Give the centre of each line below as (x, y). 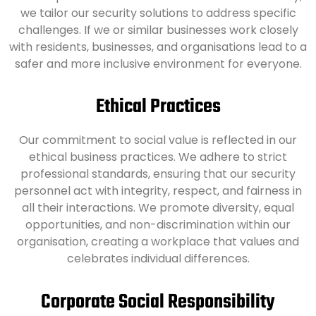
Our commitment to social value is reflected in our (158, 140)
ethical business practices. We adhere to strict (158, 157)
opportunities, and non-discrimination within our (158, 225)
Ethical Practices (158, 107)
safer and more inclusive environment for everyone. (158, 63)
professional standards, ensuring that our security (158, 174)
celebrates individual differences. (158, 259)
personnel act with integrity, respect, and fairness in (158, 191)
